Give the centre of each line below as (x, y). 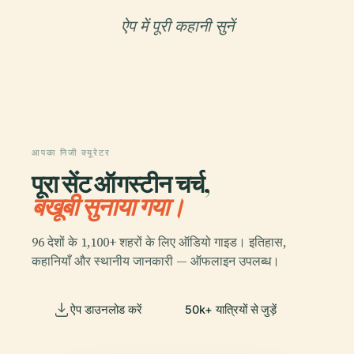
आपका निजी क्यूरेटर (71, 153)
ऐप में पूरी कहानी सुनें (177, 26)
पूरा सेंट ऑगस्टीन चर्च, (121, 184)
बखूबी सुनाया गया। (108, 207)
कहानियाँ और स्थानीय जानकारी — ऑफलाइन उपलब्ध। (156, 260)
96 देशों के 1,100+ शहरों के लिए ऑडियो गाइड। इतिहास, (159, 241)
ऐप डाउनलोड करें (107, 309)
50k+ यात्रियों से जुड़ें (231, 309)
